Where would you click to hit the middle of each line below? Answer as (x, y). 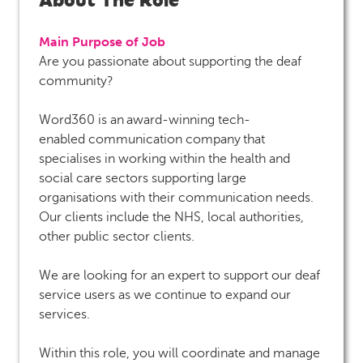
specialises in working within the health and (164, 158)
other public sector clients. (118, 236)
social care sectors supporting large (143, 178)
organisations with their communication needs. (176, 197)
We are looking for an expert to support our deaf (179, 275)
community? (78, 81)
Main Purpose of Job (102, 41)
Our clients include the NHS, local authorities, (171, 217)
